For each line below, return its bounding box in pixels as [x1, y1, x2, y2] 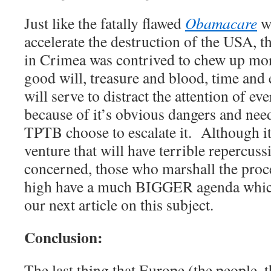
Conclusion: [24, 226, 103, 249]
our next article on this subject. [24, 194, 223, 215]
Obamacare [185, 13, 257, 34]
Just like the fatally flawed [24, 13, 185, 34]
